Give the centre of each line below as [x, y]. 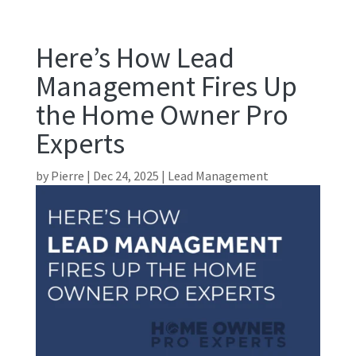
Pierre [67, 176]
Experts [80, 144]
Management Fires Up [166, 87]
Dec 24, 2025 [126, 176]
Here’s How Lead [135, 58]
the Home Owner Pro [162, 115]
